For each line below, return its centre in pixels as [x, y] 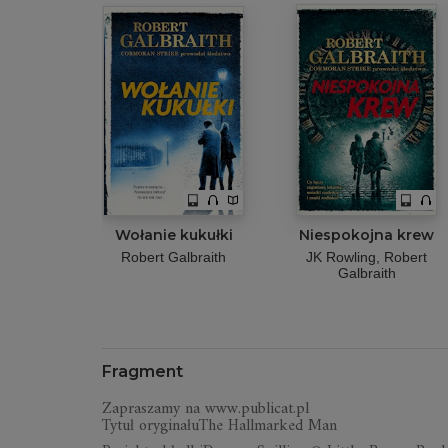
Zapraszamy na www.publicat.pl [205, 409]
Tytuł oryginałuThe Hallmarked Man [219, 426]
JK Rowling [341, 257]
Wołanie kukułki [173, 235]
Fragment [142, 371]
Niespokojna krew [366, 235]
